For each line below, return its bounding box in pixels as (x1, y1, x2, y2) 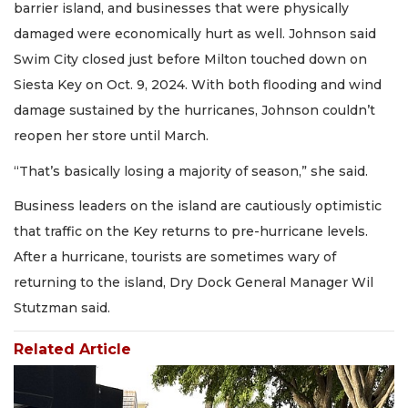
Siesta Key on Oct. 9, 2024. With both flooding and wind (14, 76, 382, 94)
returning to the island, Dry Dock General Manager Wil (14, 274, 373, 291)
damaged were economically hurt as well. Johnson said (14, 25, 376, 43)
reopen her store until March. (14, 127, 209, 145)
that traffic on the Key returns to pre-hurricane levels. (14, 223, 368, 240)
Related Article (14, 340, 131, 358)
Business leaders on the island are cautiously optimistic (14, 198, 382, 215)
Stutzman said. (14, 300, 110, 317)
